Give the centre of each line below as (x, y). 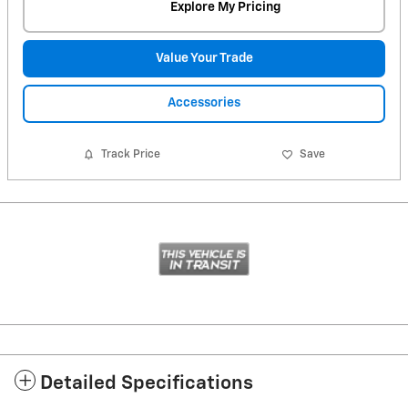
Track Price (131, 155)
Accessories (204, 103)
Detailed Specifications (147, 384)
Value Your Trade (204, 58)
